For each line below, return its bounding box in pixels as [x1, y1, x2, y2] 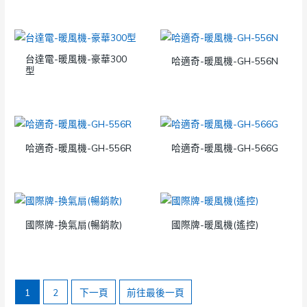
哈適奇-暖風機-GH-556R [25, 141, 132, 153]
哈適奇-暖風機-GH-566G [171, 141, 279, 153]
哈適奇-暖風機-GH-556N [171, 55, 279, 67]
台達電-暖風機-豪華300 [25, 53, 127, 65]
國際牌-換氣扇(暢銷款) [25, 219, 123, 231]
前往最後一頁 [127, 286, 185, 298]
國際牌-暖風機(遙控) [171, 219, 259, 231]
